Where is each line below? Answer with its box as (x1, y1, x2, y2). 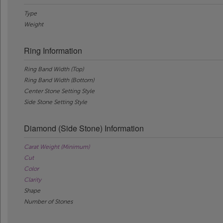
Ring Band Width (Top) (24, 65, 84, 73)
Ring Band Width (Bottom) (24, 76, 94, 84)
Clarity (24, 176, 41, 183)
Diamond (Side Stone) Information (24, 122, 144, 134)
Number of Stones (24, 198, 73, 205)
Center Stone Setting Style (24, 87, 95, 95)
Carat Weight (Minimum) (24, 143, 90, 150)
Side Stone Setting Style (24, 98, 87, 106)
